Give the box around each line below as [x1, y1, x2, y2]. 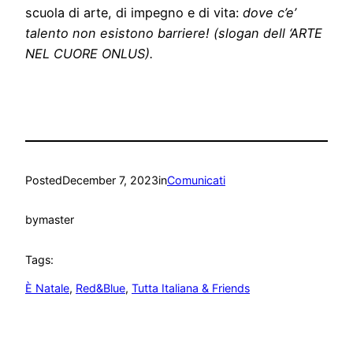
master [39, 213, 74, 227]
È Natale [25, 281, 69, 295]
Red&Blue [76, 281, 125, 295]
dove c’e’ [243, 5, 296, 21]
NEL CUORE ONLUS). [25, 46, 153, 62]
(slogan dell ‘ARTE [214, 25, 322, 42]
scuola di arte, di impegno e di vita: [25, 5, 243, 21]
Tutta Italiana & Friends [132, 281, 250, 295]
